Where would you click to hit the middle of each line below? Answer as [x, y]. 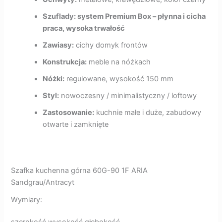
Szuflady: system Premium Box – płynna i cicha [124, 17]
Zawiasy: [58, 45]
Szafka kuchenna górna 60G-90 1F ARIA [80, 171]
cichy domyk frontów [111, 45]
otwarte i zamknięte [76, 125]
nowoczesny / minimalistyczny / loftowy [128, 96]
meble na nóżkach [119, 62]
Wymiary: [27, 199]
